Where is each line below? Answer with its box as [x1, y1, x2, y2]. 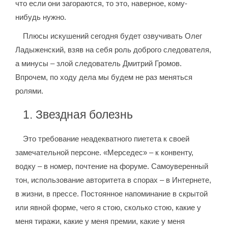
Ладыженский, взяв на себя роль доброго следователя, [15, 45, 212, 54]
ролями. [15, 87, 44, 95]
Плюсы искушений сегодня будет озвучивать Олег [23, 32, 203, 40]
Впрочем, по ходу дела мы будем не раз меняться [15, 73, 193, 81]
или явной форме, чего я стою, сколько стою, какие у [15, 203, 202, 212]
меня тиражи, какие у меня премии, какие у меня [15, 217, 185, 225]
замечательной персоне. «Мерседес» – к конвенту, [15, 148, 194, 157]
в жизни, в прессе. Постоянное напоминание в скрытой [15, 189, 208, 198]
